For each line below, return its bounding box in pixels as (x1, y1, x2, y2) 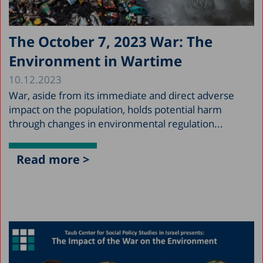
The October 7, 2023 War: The (9, 31, 213, 51)
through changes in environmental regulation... (9, 116, 223, 130)
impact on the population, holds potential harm (9, 102, 222, 116)
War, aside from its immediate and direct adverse (9, 88, 234, 102)
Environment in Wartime (9, 50, 182, 70)
